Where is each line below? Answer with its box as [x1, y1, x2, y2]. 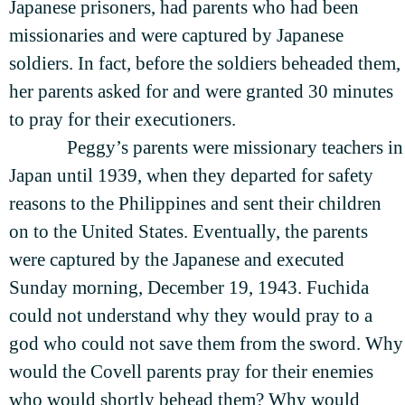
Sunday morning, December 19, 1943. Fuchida [9, 277, 369, 299]
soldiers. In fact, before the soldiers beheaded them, [9, 52, 400, 75]
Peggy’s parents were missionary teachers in [67, 137, 403, 159]
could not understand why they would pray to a [9, 305, 372, 327]
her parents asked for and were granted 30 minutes [9, 80, 393, 103]
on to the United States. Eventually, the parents [9, 221, 368, 243]
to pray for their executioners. [9, 108, 236, 131]
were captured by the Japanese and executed [9, 249, 344, 271]
